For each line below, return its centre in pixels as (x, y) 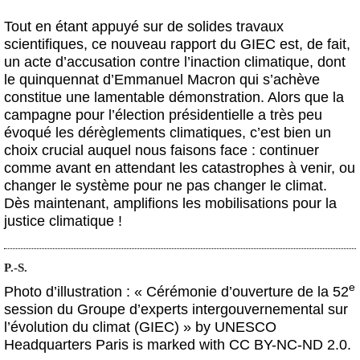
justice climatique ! (63, 221)
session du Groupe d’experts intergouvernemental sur (176, 309)
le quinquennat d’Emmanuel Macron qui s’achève (162, 80)
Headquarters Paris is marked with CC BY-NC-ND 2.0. (178, 344)
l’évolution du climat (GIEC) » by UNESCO (140, 327)
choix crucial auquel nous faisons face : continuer (162, 151)
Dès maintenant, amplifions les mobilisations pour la (170, 204)
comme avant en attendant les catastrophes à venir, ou (180, 168)
